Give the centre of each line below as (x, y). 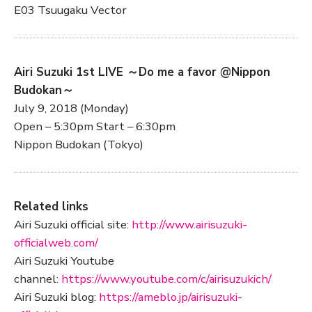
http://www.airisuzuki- (189, 224)
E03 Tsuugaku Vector (70, 10)
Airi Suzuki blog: (56, 297)
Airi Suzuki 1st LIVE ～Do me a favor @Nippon (142, 72)
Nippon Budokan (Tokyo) (79, 144)
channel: (38, 279)
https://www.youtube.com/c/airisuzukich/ (166, 279)
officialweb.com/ (56, 242)
